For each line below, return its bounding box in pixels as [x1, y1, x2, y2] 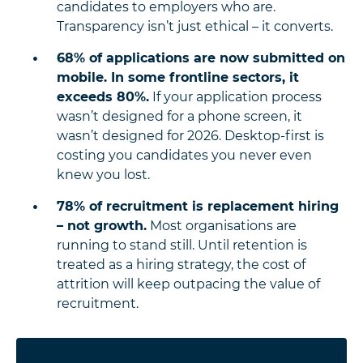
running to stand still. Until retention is [57, 237, 307, 254]
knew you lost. [57, 167, 150, 183]
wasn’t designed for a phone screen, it [57, 109, 302, 125]
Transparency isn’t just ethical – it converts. [57, 19, 333, 35]
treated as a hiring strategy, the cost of [57, 257, 305, 273]
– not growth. [57, 218, 147, 234]
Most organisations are [147, 218, 297, 234]
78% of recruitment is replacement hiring [57, 199, 339, 215]
